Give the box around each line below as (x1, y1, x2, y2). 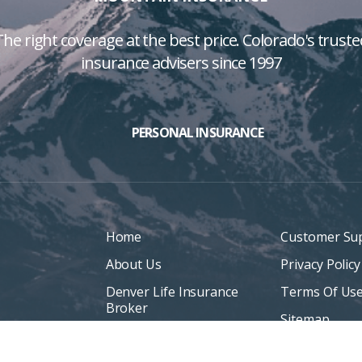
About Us (105, 255, 162, 273)
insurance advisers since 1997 (81, 52, 281, 74)
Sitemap (280, 309, 330, 328)
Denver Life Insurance (105, 282, 238, 301)
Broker (105, 298, 149, 317)
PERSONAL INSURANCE (132, 123, 264, 141)
